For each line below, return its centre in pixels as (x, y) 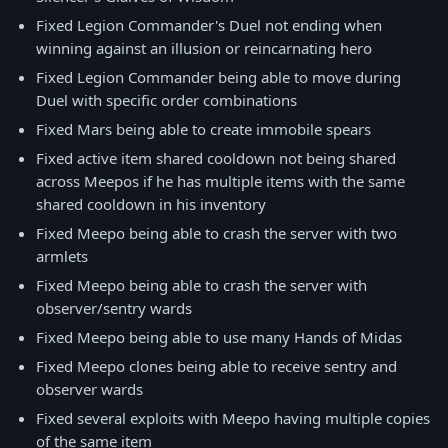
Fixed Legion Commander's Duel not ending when (209, 25)
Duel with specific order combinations (166, 100)
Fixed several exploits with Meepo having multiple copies (233, 418)
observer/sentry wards (114, 308)
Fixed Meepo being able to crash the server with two (216, 233)
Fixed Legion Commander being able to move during (218, 77)
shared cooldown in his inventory (151, 204)
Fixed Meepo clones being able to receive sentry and (216, 366)
